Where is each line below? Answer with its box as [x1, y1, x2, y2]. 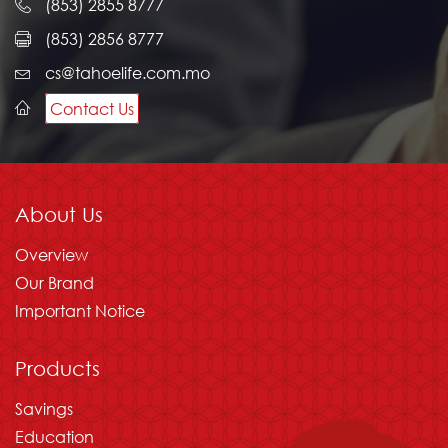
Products [15, 356, 100, 380]
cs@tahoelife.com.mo [45, 61, 210, 83]
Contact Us [50, 97, 134, 119]
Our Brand [15, 271, 94, 293]
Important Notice [15, 299, 145, 321]
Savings [15, 397, 73, 419]
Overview [15, 243, 88, 265]
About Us [15, 202, 103, 226]
